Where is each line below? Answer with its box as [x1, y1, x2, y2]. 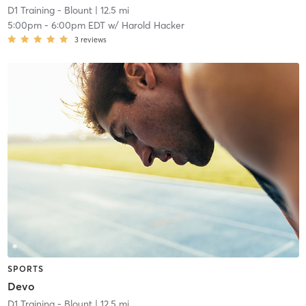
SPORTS [7, 263, 44, 274]
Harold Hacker [121, 19, 184, 32]
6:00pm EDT [51, 19, 105, 32]
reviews [80, 35, 107, 45]
